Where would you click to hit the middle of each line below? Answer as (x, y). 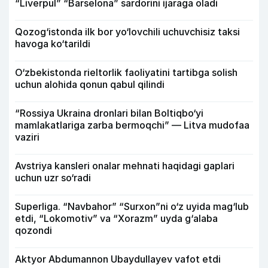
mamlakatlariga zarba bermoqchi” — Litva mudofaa (132, 125)
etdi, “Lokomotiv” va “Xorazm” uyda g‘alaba (116, 219)
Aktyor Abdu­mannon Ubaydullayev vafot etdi (118, 259)
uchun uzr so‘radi (53, 178)
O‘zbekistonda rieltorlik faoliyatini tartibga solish (126, 73)
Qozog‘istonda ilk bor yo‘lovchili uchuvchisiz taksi (127, 32)
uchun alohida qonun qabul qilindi (90, 85)
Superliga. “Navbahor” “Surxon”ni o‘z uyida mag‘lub (132, 207)
